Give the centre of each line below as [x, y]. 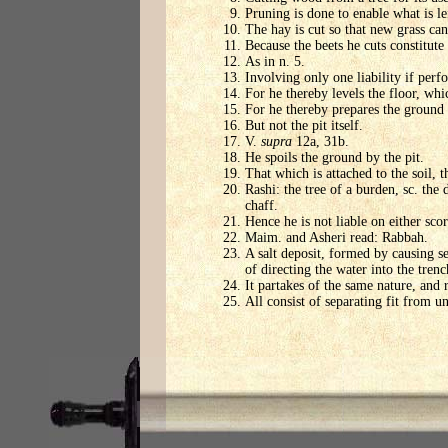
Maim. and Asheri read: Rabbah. [336, 238]
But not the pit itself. [304, 126]
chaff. [261, 206]
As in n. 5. [275, 62]
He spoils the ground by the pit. [334, 158]
